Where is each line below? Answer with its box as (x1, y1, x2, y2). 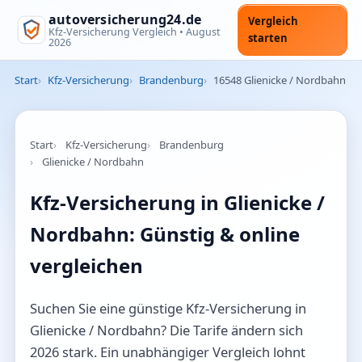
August (186, 24, 221, 39)
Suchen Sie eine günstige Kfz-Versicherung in (30, 298, 306, 318)
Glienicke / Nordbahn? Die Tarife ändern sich (30, 320, 303, 339)
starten (247, 31, 288, 45)
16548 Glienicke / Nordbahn (213, 73, 346, 87)
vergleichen (30, 251, 143, 279)
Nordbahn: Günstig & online (30, 220, 300, 247)
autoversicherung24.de (48, 10, 202, 28)
